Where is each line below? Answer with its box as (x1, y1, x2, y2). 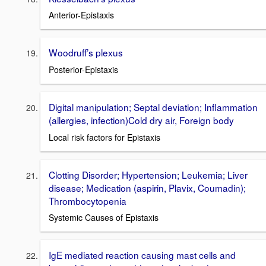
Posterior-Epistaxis (49, 64, 118, 76)
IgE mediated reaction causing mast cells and (49, 248, 236, 262)
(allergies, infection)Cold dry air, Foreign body (49, 113, 234, 127)
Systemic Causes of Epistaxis (49, 211, 159, 224)
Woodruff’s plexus (49, 46, 123, 59)
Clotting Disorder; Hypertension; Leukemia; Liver (49, 167, 248, 181)
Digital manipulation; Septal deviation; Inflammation (49, 100, 258, 114)
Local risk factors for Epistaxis (49, 131, 160, 143)
